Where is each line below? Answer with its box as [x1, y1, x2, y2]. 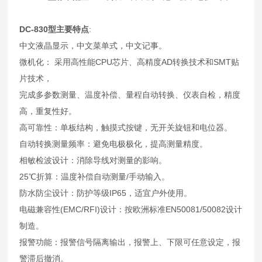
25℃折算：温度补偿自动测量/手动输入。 [19, 172, 170, 182]
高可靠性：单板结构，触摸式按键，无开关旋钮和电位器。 [19, 123, 233, 133]
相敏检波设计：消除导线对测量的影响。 [19, 156, 167, 166]
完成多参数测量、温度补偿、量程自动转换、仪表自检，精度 [19, 90, 241, 100]
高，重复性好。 [19, 106, 77, 116]
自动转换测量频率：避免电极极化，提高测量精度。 [19, 139, 208, 149]
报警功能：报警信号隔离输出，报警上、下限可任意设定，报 [19, 237, 241, 247]
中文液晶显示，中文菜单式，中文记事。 [19, 41, 167, 51]
